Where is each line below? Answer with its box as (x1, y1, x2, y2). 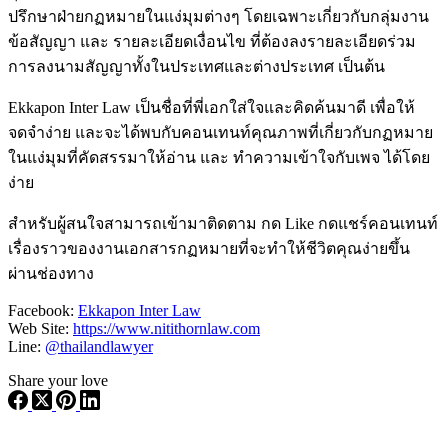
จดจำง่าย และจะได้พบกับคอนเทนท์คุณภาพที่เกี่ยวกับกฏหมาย (8, 123, 433, 141)
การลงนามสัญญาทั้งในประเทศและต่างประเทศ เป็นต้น (8, 57, 385, 75)
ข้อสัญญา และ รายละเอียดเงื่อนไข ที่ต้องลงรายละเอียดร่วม (8, 32, 416, 50)
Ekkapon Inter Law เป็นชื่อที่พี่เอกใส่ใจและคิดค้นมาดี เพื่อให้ (8, 98, 415, 116)
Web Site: (8, 319, 73, 337)
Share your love (8, 371, 108, 389)
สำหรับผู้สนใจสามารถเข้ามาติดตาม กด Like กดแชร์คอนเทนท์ (8, 214, 438, 232)
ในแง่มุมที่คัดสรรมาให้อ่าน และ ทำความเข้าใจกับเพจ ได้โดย (8, 148, 430, 166)
